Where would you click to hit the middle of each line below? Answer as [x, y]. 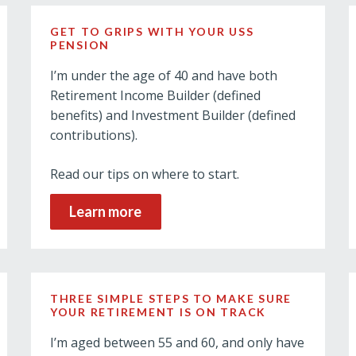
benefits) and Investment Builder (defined [172, 115]
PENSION [80, 45]
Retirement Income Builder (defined [155, 95]
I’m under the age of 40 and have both [163, 75]
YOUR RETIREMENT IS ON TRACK [158, 312]
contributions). [93, 135]
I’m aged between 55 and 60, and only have [177, 342]
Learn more [106, 211]
